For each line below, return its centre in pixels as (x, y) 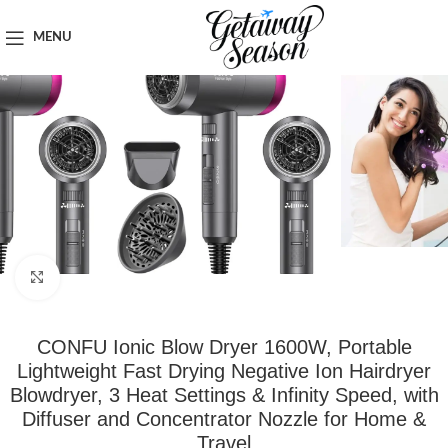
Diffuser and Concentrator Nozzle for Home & (224, 418)
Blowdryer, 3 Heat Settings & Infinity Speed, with (224, 394)
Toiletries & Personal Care (130, 11)
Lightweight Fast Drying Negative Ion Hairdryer (224, 370)
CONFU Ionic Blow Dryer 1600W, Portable (224, 346)
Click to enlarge (108, 277)
